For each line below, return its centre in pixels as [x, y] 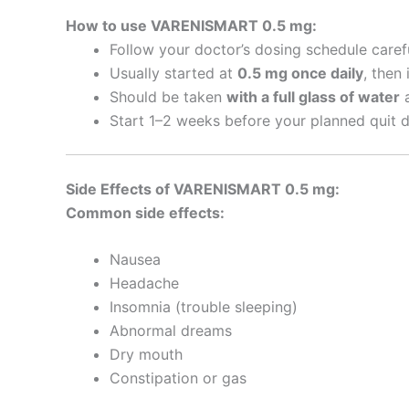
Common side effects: [145, 212]
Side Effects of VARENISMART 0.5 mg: [203, 189]
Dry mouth [146, 355]
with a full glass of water [313, 96]
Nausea [135, 260]
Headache [144, 283]
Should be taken [168, 96]
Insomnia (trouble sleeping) [204, 307]
